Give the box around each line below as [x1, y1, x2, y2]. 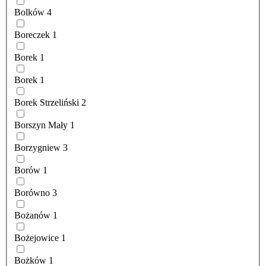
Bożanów [14, 210, 50, 221]
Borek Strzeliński [14, 97, 79, 108]
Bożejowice [14, 233, 59, 243]
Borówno [14, 188, 50, 198]
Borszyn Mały [14, 120, 68, 131]
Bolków [14, 7, 45, 18]
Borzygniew [14, 142, 61, 153]
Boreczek [14, 30, 50, 40]
